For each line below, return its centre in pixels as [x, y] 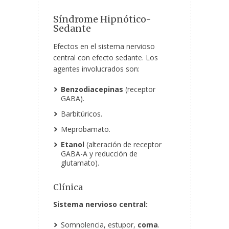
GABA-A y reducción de [99, 154]
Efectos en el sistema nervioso [104, 47]
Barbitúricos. [82, 114]
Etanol [73, 145]
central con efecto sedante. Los [106, 58]
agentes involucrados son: [96, 69]
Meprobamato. [86, 129]
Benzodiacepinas [92, 89]
